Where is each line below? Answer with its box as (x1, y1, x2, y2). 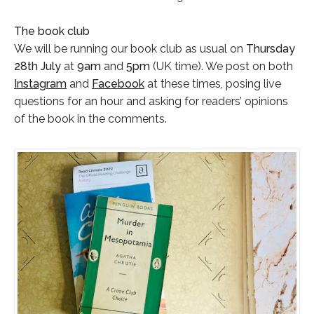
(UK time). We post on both (150, 59, 293, 73)
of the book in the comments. (14, 111, 167, 125)
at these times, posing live (144, 76, 281, 90)
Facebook (92, 76, 144, 90)
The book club (14, 24, 90, 38)
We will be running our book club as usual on (14, 41, 246, 55)
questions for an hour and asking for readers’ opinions (14, 94, 288, 108)
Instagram (14, 76, 67, 90)
